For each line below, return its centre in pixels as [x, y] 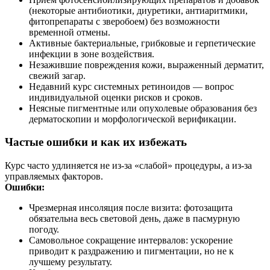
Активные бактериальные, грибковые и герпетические [142, 43]
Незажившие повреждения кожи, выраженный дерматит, [146, 64]
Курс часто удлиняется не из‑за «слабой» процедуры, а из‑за [128, 165]
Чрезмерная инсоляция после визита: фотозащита [131, 208]
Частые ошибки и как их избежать [96, 142]
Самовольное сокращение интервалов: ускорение [131, 240]
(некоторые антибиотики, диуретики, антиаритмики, [138, 10]
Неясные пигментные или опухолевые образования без [143, 108]
